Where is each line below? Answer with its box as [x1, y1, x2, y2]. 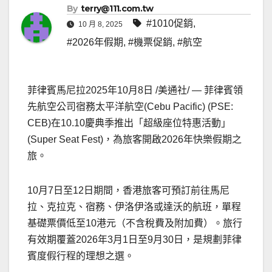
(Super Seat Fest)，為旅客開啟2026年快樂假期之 [27, 134, 242, 145]
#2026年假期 [67, 37, 123, 48]
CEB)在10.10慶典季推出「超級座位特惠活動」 [27, 118, 231, 129]
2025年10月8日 [86, 85, 153, 96]
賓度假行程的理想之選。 [27, 251, 134, 262]
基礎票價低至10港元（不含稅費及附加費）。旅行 [27, 218, 242, 229]
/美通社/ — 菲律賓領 [153, 85, 243, 96]
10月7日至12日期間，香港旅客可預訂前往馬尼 [27, 185, 229, 196]
